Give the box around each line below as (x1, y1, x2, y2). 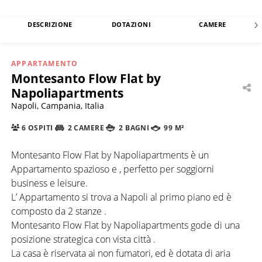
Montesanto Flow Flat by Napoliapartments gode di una (11, 218, 240, 232)
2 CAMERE (65, 123, 105, 133)
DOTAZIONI (112, 20, 151, 29)
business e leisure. (11, 176, 88, 189)
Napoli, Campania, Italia (11, 99, 104, 111)
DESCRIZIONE (27, 20, 73, 29)
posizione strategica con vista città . (11, 232, 156, 246)
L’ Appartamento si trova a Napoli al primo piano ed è (11, 190, 232, 204)
